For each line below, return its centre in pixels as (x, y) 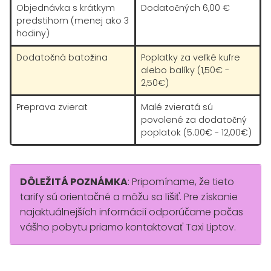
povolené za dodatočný (194, 120)
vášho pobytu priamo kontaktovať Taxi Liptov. (128, 227)
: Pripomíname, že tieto (181, 182)
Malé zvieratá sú (177, 107)
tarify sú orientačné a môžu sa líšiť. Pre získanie (129, 197)
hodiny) (33, 33)
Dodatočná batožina (62, 57)
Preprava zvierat (52, 107)
